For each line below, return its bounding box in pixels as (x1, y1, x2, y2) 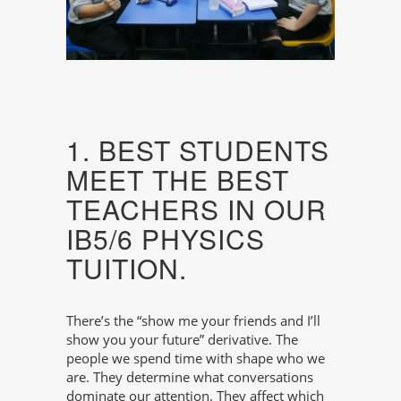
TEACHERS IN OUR (66, 190, 327, 229)
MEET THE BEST (66, 160, 289, 200)
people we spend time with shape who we (66, 349, 325, 368)
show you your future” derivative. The (66, 330, 298, 349)
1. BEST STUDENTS (66, 131, 329, 170)
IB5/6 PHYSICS (66, 219, 265, 259)
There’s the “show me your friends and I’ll (66, 311, 320, 330)
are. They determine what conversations (66, 368, 313, 387)
